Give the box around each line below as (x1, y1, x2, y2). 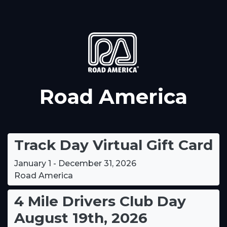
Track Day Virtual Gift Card (14, 136, 213, 154)
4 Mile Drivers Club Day (14, 192, 186, 210)
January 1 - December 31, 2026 (14, 158, 136, 168)
